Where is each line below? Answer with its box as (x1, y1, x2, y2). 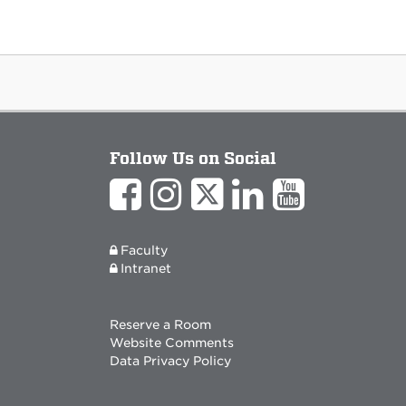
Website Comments (110, 335, 234, 351)
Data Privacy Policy (110, 353, 231, 369)
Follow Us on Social (110, 149, 276, 169)
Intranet (121, 261, 171, 276)
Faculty (121, 243, 168, 258)
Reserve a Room (110, 317, 211, 333)
